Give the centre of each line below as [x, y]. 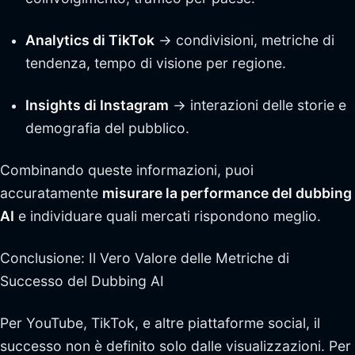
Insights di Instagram [97, 105]
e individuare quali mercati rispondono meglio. [168, 216]
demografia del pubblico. [107, 128]
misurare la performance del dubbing [227, 193]
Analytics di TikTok [90, 40]
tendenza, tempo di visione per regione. [156, 63]
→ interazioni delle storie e [258, 105]
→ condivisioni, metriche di [244, 40]
